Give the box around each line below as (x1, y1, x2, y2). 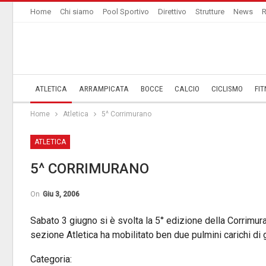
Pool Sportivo (103, 7, 149, 16)
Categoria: (30, 254, 72, 265)
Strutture (195, 7, 224, 16)
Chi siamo (60, 7, 94, 16)
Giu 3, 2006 (43, 190, 80, 198)
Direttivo (158, 7, 186, 16)
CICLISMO (211, 84, 243, 93)
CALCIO (175, 84, 199, 93)
